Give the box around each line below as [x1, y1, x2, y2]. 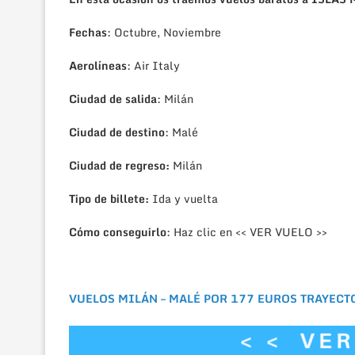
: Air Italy [127, 56, 180, 75]
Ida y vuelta [149, 189, 218, 208]
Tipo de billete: [69, 189, 149, 208]
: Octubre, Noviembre [107, 23, 221, 42]
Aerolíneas [69, 56, 127, 75]
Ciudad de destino [69, 123, 165, 142]
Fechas [69, 23, 107, 42]
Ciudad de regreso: [69, 156, 173, 175]
